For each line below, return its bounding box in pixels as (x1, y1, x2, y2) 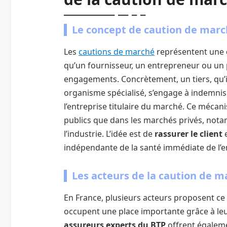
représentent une (155, 46, 226, 57)
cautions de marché (79, 46, 155, 57)
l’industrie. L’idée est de (64, 128, 153, 139)
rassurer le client (153, 128, 224, 139)
